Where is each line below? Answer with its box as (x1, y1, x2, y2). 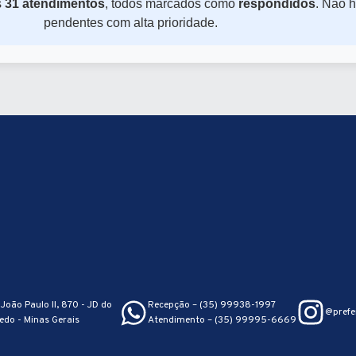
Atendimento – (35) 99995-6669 (147, 314, 296, 327)
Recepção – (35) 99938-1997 (147, 299, 276, 311)
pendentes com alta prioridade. (44, 16, 218, 29)
